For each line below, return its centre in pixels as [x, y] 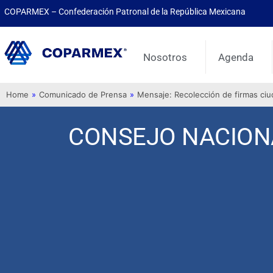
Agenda [236, 57]
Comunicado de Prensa [83, 95]
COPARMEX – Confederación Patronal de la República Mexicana [125, 12]
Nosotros [165, 57]
